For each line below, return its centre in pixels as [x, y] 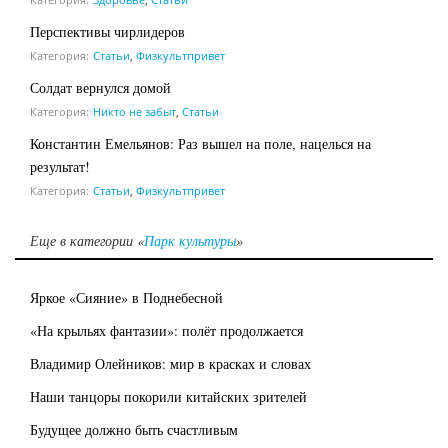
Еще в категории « [87, 240]
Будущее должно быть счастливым [134, 429]
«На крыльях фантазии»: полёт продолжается [166, 330]
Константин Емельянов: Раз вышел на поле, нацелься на [200, 143]
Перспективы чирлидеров [107, 31]
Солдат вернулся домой [100, 87]
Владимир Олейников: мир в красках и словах [170, 363]
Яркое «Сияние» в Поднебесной [126, 297]
